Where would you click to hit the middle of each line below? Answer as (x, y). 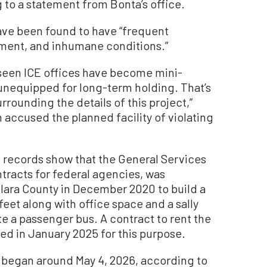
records (23, 158)
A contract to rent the (156, 218)
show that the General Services (125, 158)
